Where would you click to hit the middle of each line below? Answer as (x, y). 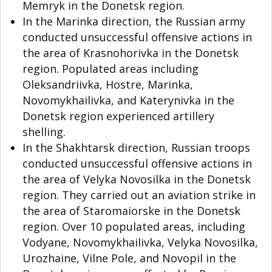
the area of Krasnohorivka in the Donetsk (131, 53)
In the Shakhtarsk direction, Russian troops (136, 148)
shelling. (44, 132)
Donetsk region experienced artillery (118, 116)
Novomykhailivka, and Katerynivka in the (128, 100)
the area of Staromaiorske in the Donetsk (131, 211)
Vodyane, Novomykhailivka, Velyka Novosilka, (140, 243)
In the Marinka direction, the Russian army (134, 22)
